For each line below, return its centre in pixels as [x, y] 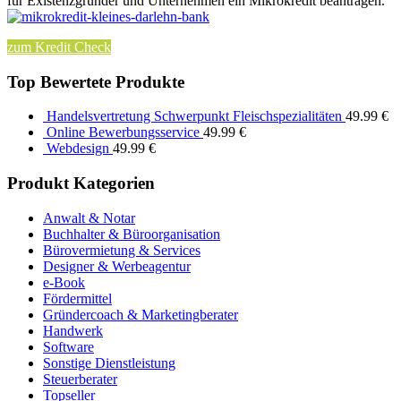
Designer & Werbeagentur [117, 266]
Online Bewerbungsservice [123, 132]
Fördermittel [77, 298]
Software [68, 346]
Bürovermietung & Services [122, 250]
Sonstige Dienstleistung [109, 363]
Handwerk [73, 330]
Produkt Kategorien [81, 183]
